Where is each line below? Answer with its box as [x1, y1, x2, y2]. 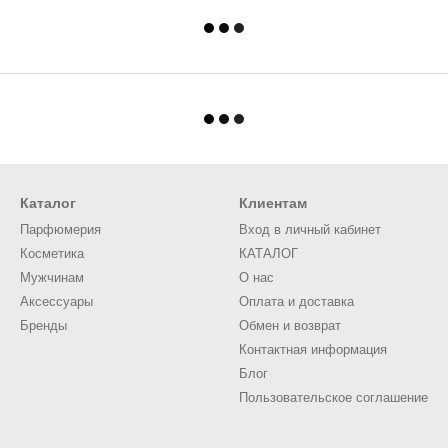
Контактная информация [239, 342, 387, 357]
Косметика [20, 246, 84, 261]
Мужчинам [20, 270, 84, 285]
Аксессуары [20, 294, 93, 309]
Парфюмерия [20, 222, 101, 237]
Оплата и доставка [239, 294, 354, 309]
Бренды [20, 318, 67, 333]
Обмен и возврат [239, 318, 341, 333]
